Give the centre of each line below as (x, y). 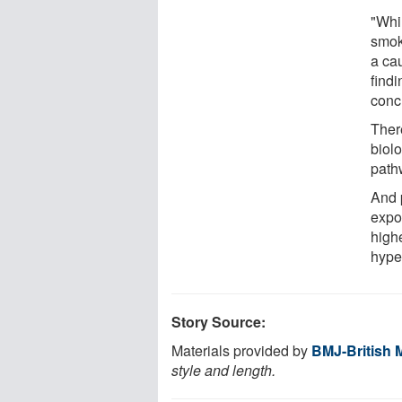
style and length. (223, 370)
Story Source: (218, 321)
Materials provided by (241, 350)
